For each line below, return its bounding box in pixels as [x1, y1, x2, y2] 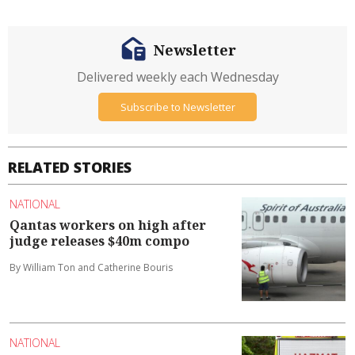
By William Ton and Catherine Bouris [10, 260, 173, 274]
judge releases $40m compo [10, 231, 189, 250]
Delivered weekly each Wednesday [76, 68, 279, 86]
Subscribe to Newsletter [120, 99, 235, 114]
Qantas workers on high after [10, 216, 206, 234]
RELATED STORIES [8, 158, 132, 177]
